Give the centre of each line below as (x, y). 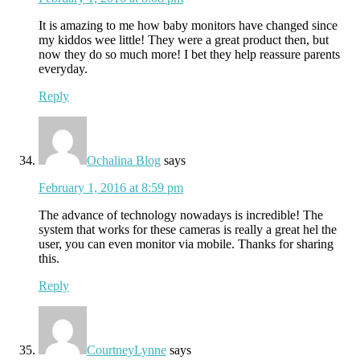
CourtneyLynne (127, 350)
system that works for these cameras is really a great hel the (188, 229)
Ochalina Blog (124, 160)
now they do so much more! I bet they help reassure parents (189, 54)
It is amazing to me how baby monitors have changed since (188, 25)
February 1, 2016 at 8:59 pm (111, 187)
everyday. (63, 68)
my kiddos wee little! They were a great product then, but (184, 39)
